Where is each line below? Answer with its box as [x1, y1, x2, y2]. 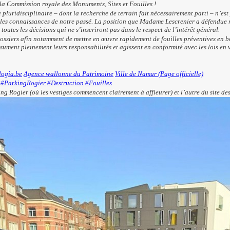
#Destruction [47, 79, 84, 87]
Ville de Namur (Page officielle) [115, 69, 203, 78]
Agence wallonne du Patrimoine [24, 69, 113, 78]
